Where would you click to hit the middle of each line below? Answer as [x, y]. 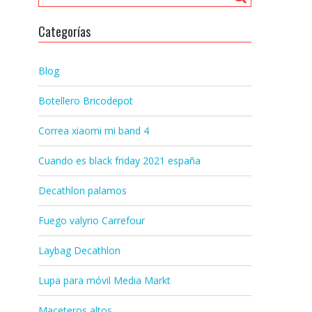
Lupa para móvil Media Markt [104, 280]
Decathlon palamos [83, 190]
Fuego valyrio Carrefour [92, 220]
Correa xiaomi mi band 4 [94, 131]
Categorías [64, 31]
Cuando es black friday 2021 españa [119, 161]
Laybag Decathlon [79, 250]
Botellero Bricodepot [86, 101]
